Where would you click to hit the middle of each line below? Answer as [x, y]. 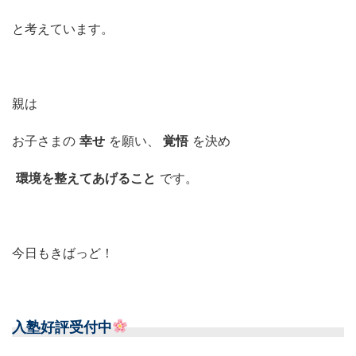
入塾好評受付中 [62, 327]
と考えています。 [63, 28]
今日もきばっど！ [63, 252]
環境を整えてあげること [85, 178]
